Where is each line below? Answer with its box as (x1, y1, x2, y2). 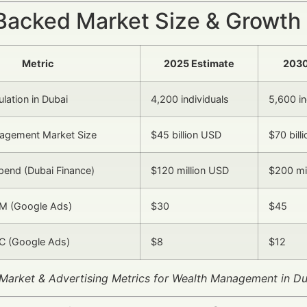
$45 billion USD (151, 128, 221, 140)
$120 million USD (151, 164, 229, 176)
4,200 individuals (151, 93, 229, 105)
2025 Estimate (164, 57, 234, 69)
